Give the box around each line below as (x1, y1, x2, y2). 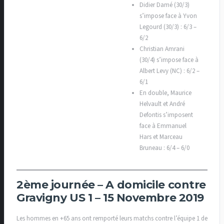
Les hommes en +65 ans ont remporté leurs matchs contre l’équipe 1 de (16, 213, 207, 223)
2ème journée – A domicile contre (16, 178, 206, 192)
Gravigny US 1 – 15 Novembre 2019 (16, 191, 204, 205)
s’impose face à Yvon (139, 11, 197, 21)
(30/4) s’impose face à (139, 55, 199, 65)
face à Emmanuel (139, 121, 187, 131)
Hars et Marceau (139, 132, 183, 142)
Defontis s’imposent (139, 110, 193, 120)
